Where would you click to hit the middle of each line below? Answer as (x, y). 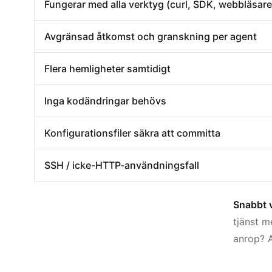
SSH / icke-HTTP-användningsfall (122, 165)
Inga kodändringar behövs (105, 100)
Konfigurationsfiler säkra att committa (132, 133)
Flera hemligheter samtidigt (107, 68)
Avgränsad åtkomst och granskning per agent (151, 36)
